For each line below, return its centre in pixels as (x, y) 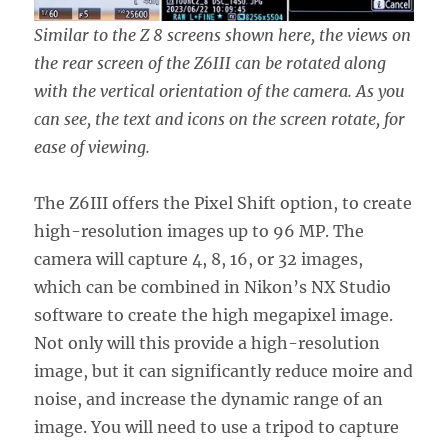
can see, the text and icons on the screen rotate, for (220, 118)
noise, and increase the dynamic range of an (209, 398)
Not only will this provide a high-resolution (207, 342)
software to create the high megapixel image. (214, 314)
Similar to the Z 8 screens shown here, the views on (223, 34)
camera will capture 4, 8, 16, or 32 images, (199, 258)
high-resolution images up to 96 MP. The (199, 230)
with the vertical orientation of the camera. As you (220, 90)
